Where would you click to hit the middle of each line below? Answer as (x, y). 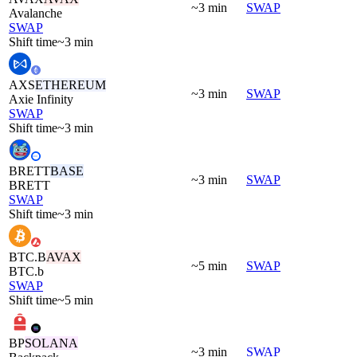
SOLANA (51, 343)
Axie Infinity (41, 99)
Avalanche (35, 13)
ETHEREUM (71, 84)
